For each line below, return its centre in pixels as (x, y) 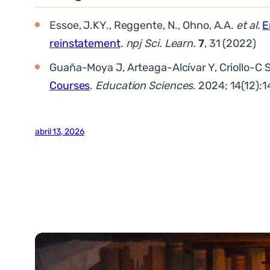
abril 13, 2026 (60, 131)
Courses (70, 86)
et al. (248, 26)
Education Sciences (144, 86)
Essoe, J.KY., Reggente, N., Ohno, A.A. (143, 26)
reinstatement (85, 44)
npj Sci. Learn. (161, 44)
